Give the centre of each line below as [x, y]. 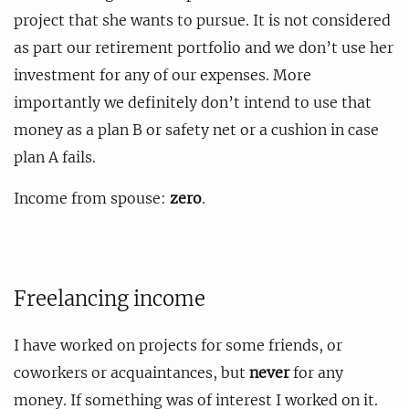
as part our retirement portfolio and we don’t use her [204, 47]
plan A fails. [55, 157]
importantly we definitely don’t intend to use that [193, 102]
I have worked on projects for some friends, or [178, 345]
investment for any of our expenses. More [163, 74]
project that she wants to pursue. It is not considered [202, 20]
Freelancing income [110, 298]
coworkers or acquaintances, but [131, 372]
